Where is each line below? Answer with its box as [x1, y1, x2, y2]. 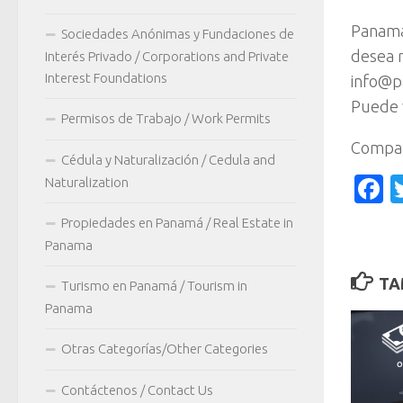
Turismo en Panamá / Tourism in [61, 277, 247, 293]
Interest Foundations [45, 69, 167, 85]
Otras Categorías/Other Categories [61, 340, 268, 356]
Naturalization [45, 174, 129, 190]
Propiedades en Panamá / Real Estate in [61, 214, 293, 230]
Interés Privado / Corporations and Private [45, 48, 289, 64]
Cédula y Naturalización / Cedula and [61, 151, 275, 167]
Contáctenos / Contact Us [61, 381, 213, 398]
